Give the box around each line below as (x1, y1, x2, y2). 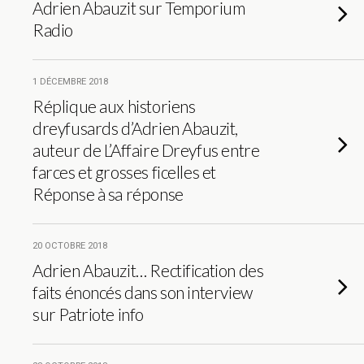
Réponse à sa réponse (32, 184, 184, 204)
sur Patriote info (32, 304, 144, 324)
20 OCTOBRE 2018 (32, 240, 107, 251)
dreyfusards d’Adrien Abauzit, (32, 118, 238, 138)
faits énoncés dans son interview (32, 282, 253, 302)
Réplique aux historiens (32, 96, 196, 116)
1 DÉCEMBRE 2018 (32, 76, 108, 87)
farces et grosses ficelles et (32, 162, 216, 182)
